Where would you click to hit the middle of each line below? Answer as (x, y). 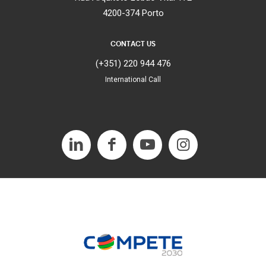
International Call (133, 79)
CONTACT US (133, 44)
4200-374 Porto (133, 13)
